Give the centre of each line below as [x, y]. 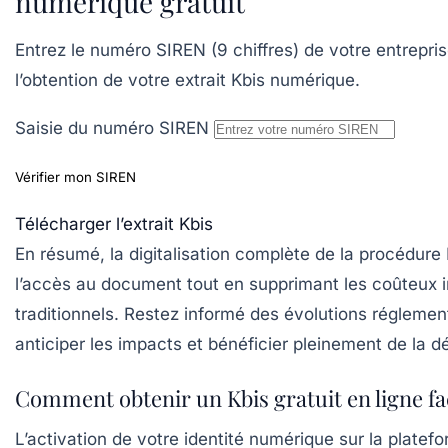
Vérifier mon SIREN [75, 177]
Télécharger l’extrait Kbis [114, 224]
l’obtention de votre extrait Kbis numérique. [187, 80]
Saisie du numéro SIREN [112, 128]
